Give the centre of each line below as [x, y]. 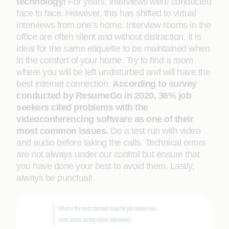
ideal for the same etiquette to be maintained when [113, 49]
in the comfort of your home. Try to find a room [105, 60]
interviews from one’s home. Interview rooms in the [113, 25]
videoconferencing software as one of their [105, 119]
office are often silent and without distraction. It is [109, 37]
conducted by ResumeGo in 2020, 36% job [104, 96]
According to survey [155, 84]
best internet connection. [64, 84]
